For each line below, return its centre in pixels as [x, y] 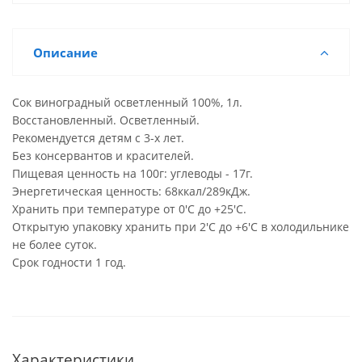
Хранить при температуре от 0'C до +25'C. [129, 209]
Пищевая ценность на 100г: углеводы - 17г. [133, 173]
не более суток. [55, 244]
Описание [65, 53]
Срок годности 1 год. [69, 262]
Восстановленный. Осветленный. [106, 120]
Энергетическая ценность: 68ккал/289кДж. [131, 191]
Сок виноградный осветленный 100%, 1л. [127, 102]
